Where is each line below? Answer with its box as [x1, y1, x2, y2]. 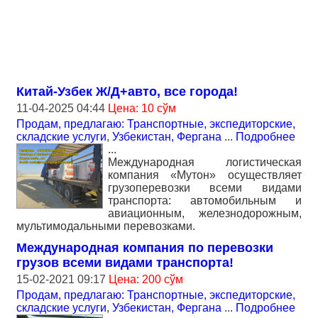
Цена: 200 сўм [109, 273, 183, 285]
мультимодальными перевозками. [16, 220, 195, 232]
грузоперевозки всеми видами [108, 182, 302, 194]
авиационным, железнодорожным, [108, 207, 302, 219]
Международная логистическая [108, 156, 302, 168]
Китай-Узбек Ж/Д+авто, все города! [16, 84, 238, 99]
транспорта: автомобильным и [108, 194, 302, 207]
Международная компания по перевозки [16, 241, 273, 255]
